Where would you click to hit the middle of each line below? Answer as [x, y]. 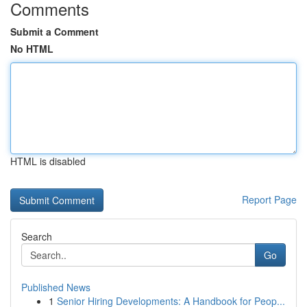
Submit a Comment [54, 32]
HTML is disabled [48, 161]
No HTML [32, 49]
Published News [56, 287]
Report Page [269, 199]
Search [37, 236]
